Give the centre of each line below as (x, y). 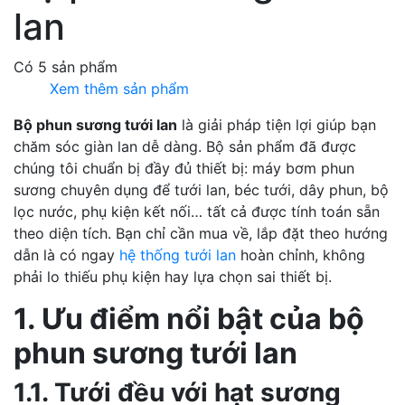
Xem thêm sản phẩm (119, 88)
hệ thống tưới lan (178, 254)
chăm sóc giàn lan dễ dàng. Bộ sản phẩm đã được (185, 146)
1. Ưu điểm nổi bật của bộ (189, 318)
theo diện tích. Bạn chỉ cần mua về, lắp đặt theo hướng (201, 233)
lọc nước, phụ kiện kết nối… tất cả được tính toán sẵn (197, 211)
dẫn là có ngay (66, 254)
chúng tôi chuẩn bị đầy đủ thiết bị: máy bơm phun (184, 168)
